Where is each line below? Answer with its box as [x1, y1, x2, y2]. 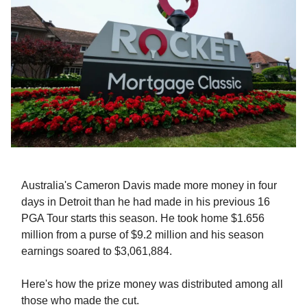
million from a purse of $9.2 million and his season [21, 229, 264, 241]
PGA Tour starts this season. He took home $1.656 [21, 212, 265, 225]
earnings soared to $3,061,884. [21, 245, 172, 258]
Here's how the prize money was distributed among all [21, 278, 283, 291]
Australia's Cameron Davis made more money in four [21, 180, 277, 192]
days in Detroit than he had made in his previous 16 [21, 196, 270, 208]
